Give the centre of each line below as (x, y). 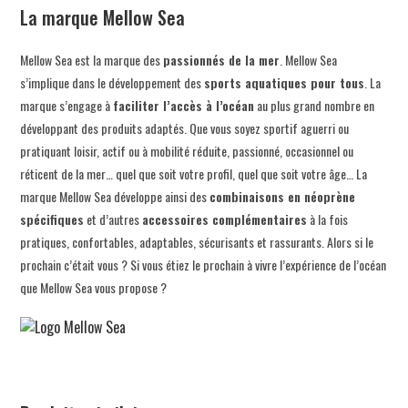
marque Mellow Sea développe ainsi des (115, 196)
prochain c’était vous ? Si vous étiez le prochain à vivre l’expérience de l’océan (204, 264)
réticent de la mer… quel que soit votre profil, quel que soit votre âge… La (194, 173)
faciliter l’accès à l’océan (184, 105)
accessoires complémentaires (225, 219)
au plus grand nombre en (315, 105)
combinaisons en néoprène (283, 196)
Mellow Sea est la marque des (92, 59)
